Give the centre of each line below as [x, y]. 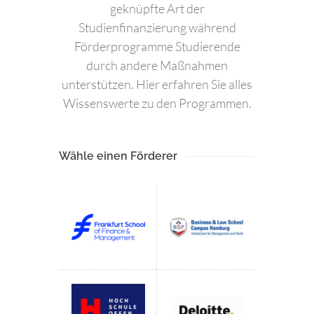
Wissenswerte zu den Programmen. [157, 103]
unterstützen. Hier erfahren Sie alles [157, 84]
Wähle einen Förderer [118, 156]
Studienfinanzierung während [157, 28]
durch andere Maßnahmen [157, 66]
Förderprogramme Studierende [157, 47]
